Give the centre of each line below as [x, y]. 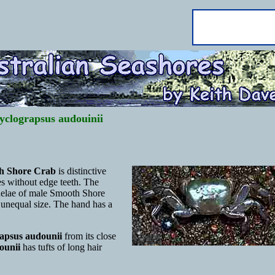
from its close [89, 236]
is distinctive [81, 171]
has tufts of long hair [61, 247]
